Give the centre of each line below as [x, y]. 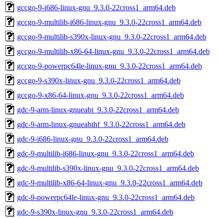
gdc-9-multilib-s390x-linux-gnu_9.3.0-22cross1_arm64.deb [108, 168]
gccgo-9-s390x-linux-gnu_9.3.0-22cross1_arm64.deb [99, 80]
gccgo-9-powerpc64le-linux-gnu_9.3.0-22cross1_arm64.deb [109, 66]
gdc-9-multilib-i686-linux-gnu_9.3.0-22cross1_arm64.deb [106, 153]
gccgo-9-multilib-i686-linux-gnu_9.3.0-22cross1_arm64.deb [109, 22]
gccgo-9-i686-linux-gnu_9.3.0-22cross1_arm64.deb [96, 7]
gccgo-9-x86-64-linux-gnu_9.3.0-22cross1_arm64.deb [100, 95]
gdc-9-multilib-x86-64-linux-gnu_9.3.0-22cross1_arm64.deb [110, 182]
